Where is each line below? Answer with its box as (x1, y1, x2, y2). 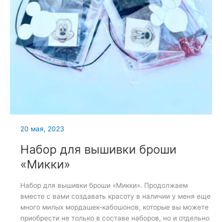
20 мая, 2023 (20, 125, 64, 133)
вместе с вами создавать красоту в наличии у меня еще (20, 192, 211, 201)
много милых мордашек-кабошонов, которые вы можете (20, 203, 209, 212)
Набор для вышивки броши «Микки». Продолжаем (20, 181, 188, 190)
